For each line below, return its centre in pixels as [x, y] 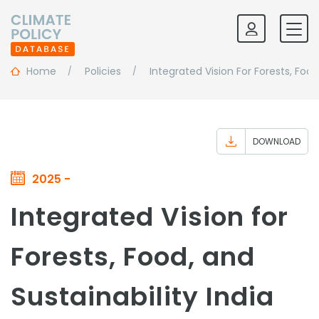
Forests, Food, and [133, 257]
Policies [103, 71]
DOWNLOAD [277, 141]
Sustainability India [142, 297]
